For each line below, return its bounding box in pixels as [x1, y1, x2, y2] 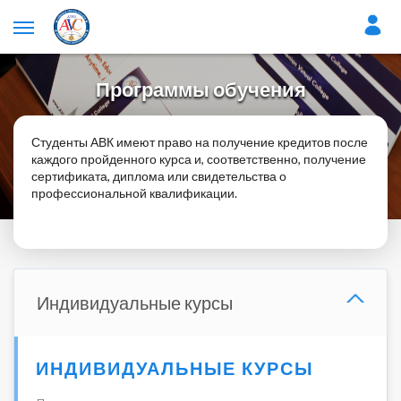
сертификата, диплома [31, 168, 167, 183]
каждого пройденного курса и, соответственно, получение [31, 151, 366, 166]
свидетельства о [189, 168, 286, 183]
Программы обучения [95, 77, 306, 101]
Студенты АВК [31, 134, 116, 149]
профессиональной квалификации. [31, 185, 237, 200]
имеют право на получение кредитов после [116, 134, 368, 149]
